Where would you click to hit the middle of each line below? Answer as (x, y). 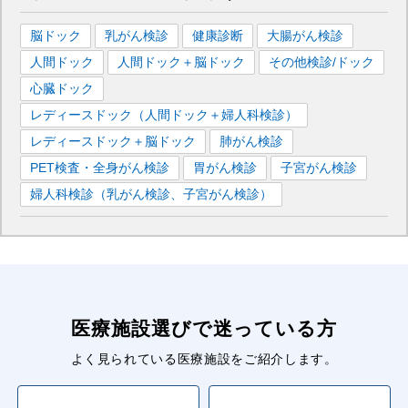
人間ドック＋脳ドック (181, 62)
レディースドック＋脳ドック (113, 142)
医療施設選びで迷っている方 (204, 328)
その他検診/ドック (321, 62)
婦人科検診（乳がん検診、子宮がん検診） (151, 194)
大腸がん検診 (305, 36)
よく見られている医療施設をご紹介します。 (204, 358)
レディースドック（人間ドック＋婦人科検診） (164, 115)
